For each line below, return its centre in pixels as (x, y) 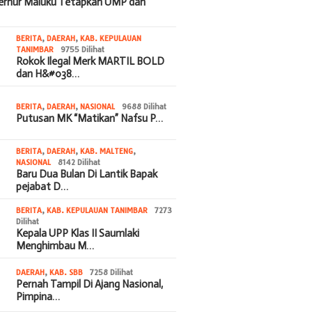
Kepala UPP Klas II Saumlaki (78, 233)
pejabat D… (42, 186)
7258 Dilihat (112, 272)
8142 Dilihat (79, 162)
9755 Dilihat (83, 49)
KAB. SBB (67, 272)
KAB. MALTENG (107, 151)
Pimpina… (38, 296)
